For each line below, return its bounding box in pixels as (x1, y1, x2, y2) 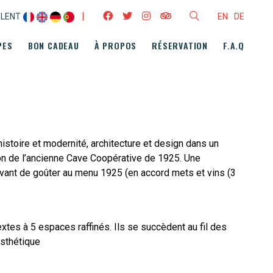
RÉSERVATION (152, 39, 208, 52)
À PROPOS (94, 39, 137, 52)
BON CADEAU (27, 39, 79, 52)
